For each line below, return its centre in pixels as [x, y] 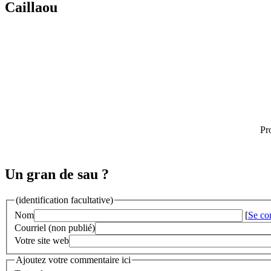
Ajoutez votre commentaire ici [73, 260]
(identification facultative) [64, 200]
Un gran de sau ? [57, 175]
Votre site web [42, 240]
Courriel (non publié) [55, 227]
